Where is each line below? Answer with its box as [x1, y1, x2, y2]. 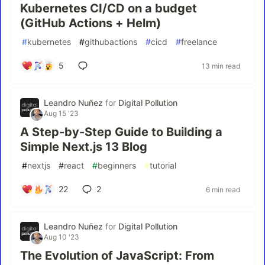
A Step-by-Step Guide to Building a [20, 125, 222, 139]
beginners [98, 160, 136, 170]
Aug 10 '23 [44, 232, 79, 241]
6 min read [206, 185, 240, 194]
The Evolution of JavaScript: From [20, 248, 214, 263]
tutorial [150, 160, 176, 170]
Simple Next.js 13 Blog [20, 140, 147, 154]
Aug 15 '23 [44, 109, 79, 118]
